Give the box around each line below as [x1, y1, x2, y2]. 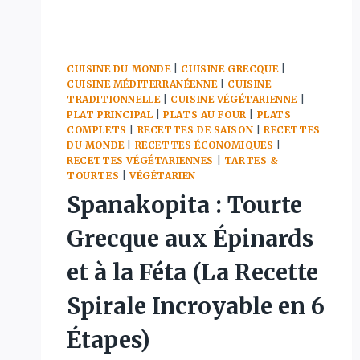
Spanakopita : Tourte [67, 190, 302, 219]
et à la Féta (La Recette [67, 257, 318, 287]
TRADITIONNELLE [67, 92, 161, 105]
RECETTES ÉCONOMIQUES [134, 138, 274, 151]
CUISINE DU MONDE [67, 62, 171, 75]
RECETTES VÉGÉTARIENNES [67, 153, 215, 166]
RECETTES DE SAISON [137, 123, 254, 136]
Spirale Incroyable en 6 [67, 291, 325, 321]
